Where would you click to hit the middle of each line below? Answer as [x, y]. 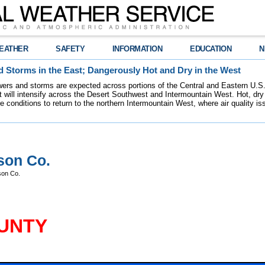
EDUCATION [211, 49]
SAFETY [70, 49]
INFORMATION [138, 49]
